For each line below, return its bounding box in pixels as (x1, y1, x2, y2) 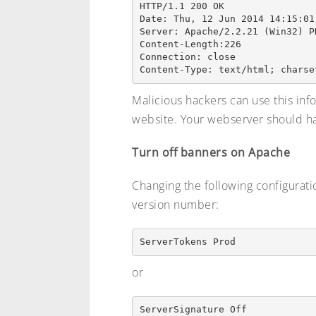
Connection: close (139, 51, 236, 63)
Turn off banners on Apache (132, 144, 290, 160)
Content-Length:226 (139, 39, 241, 50)
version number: (132, 196, 219, 212)
